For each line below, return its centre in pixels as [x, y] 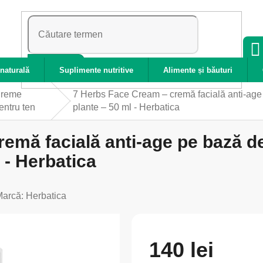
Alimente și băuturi [198, 70]
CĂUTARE [56, 67]
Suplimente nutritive [96, 70]
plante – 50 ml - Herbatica [126, 107]
